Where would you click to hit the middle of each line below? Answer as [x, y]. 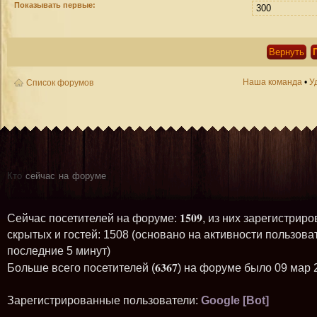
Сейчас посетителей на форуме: [93, 218]
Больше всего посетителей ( [81, 268]
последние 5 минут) [59, 251]
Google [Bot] [235, 300]
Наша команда [272, 82]
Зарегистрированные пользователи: [104, 300]
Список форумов [60, 83]
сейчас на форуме [64, 174]
